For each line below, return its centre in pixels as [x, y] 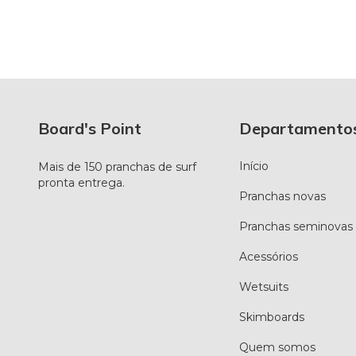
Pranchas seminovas [296, 227]
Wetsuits [264, 287]
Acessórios [269, 257]
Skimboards [272, 317]
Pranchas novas [283, 197]
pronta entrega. [81, 183]
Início [254, 166]
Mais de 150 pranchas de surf [117, 167]
